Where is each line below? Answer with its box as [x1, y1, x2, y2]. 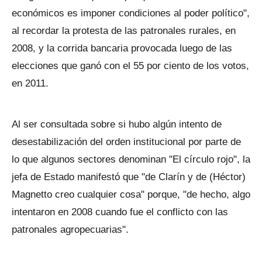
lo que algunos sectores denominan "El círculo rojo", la [12, 154, 250, 165]
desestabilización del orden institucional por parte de [12, 136, 241, 147]
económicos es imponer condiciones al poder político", [12, 8, 250, 19]
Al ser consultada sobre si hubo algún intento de [12, 119, 222, 130]
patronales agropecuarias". [12, 224, 129, 235]
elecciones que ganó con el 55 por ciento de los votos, [12, 60, 249, 71]
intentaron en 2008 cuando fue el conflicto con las [12, 206, 228, 218]
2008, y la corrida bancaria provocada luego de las [12, 43, 232, 54]
